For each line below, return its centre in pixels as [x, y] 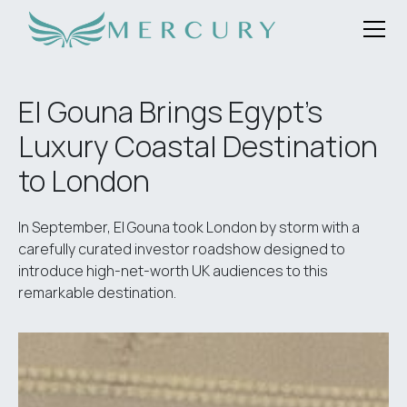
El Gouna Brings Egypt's [170, 112]
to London [84, 181]
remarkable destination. [97, 293]
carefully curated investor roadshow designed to [182, 249]
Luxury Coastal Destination [198, 146]
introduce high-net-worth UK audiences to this [173, 271]
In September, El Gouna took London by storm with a [189, 227]
